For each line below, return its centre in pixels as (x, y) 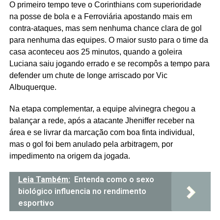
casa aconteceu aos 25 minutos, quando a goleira (96, 52)
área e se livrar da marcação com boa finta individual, (102, 132)
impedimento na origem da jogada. (69, 156)
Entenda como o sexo (114, 179)
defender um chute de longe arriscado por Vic (88, 75)
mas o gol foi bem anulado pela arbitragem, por (91, 144)
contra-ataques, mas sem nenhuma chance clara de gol (105, 28)
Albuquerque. (33, 87)
